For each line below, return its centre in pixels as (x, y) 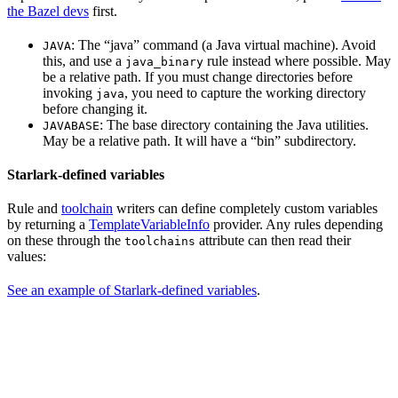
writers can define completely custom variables (245, 208)
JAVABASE (71, 125)
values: (27, 256)
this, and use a (84, 60)
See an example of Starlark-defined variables (132, 290)
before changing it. (95, 108)
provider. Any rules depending (296, 224)
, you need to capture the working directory (245, 92)
